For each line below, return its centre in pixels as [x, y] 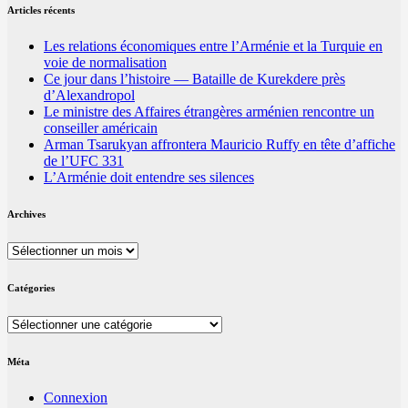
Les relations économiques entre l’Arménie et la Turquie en [213, 46]
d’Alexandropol [89, 96]
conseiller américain [101, 128]
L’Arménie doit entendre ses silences [149, 178]
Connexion [76, 398]
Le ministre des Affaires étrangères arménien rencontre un [209, 112]
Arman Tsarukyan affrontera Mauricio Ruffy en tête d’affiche [219, 145]
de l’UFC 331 [84, 161]
